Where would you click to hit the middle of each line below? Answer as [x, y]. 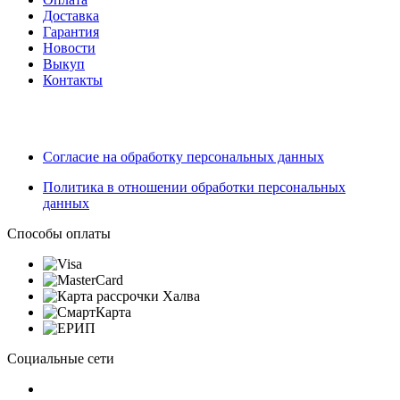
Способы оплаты [59, 233]
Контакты [73, 79]
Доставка [71, 15]
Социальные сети [61, 358]
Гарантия [71, 31]
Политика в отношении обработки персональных [194, 187]
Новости [69, 47]
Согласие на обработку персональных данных [183, 156]
